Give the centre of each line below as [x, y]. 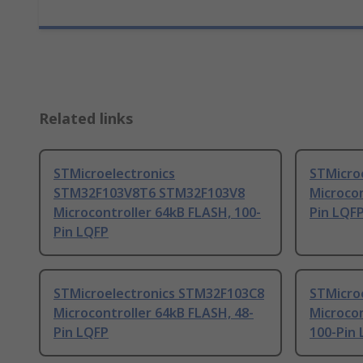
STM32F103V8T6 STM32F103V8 [149, 193]
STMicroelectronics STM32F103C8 [159, 293]
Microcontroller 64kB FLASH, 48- [154, 313]
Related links [86, 118]
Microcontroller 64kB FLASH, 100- [157, 212]
